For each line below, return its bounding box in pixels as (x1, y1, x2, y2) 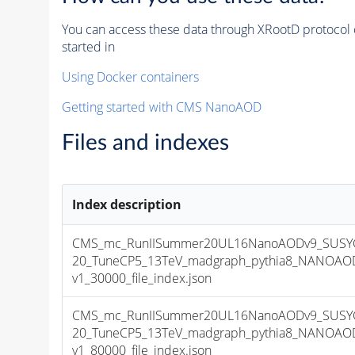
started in (61, 37, 115, 55)
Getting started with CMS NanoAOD (61, 97, 261, 116)
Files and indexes (61, 131, 229, 154)
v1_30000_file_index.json (72, 269, 212, 287)
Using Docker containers (61, 67, 199, 86)
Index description (72, 195, 182, 213)
